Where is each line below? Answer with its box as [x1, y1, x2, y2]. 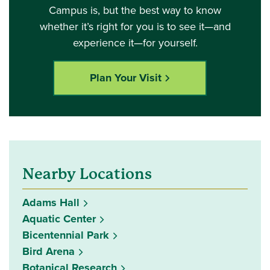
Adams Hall [22, 195, 80, 211]
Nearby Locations [22, 165, 152, 183]
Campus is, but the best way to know [49, 2, 221, 18]
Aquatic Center [22, 211, 96, 227]
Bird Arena [22, 243, 75, 260]
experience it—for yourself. [72, 35, 198, 51]
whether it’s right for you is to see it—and [39, 19, 231, 34]
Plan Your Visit [89, 70, 162, 86]
